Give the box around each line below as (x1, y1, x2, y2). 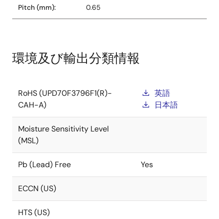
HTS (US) (18, 207, 50, 218)
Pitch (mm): (18, 3, 56, 12)
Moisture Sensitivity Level (18, 124, 109, 134)
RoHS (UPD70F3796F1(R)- (18, 88, 112, 98)
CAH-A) (18, 100, 46, 110)
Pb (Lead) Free (18, 159, 71, 170)
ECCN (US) (18, 183, 56, 194)
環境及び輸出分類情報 (12, 50, 140, 66)
